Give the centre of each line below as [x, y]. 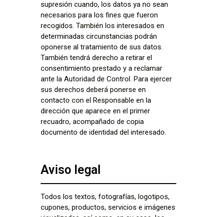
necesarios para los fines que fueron [99, 15]
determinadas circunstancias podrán [99, 36]
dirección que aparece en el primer [95, 111]
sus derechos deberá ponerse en [93, 89]
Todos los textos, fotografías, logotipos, [105, 197]
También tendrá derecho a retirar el [96, 57]
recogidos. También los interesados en [102, 25]
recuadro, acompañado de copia [92, 121]
